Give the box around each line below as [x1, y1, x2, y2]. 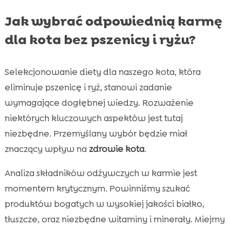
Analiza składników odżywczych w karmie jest [4, 167, 197, 179]
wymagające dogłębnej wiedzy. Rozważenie [4, 97, 194, 108]
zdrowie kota [88, 143, 144, 155]
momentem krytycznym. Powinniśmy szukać [4, 182, 190, 194]
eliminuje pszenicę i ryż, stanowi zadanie [4, 81, 172, 93]
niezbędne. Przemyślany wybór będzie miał [4, 127, 187, 139]
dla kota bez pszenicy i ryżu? [4, 30, 196, 48]
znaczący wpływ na [4, 143, 89, 155]
